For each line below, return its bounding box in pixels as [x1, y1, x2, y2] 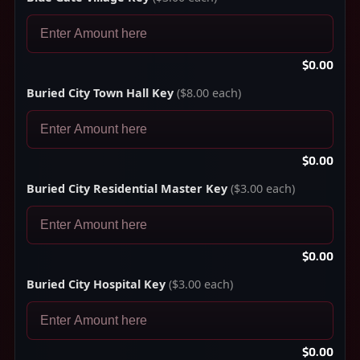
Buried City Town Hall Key [27, 85, 174, 101]
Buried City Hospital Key [27, 276, 166, 292]
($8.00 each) [174, 85, 241, 101]
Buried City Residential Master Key [27, 181, 227, 197]
